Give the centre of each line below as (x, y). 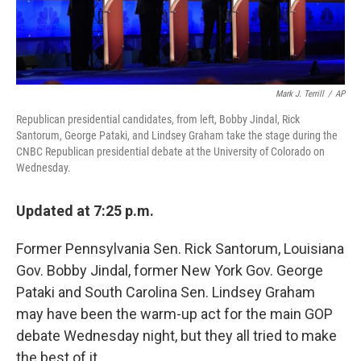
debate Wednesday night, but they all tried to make (176, 336)
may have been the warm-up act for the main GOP (174, 314)
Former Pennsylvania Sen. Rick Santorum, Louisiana (180, 249)
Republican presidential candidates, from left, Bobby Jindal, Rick (158, 120)
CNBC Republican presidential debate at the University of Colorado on (170, 152)
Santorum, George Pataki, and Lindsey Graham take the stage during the (177, 136)
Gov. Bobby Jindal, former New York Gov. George (170, 271)
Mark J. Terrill (300, 94)
